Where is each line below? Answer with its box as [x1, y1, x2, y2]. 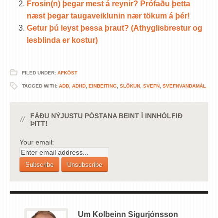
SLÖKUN [120, 83, 140, 89]
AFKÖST [57, 70, 77, 75]
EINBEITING [89, 83, 117, 89]
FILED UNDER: [22, 70, 57, 75]
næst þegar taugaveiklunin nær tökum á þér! [27, 11, 190, 20]
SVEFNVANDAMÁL [163, 83, 206, 89]
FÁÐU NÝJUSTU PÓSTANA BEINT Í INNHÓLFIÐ [30, 111, 182, 120]
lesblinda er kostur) [27, 36, 98, 44]
